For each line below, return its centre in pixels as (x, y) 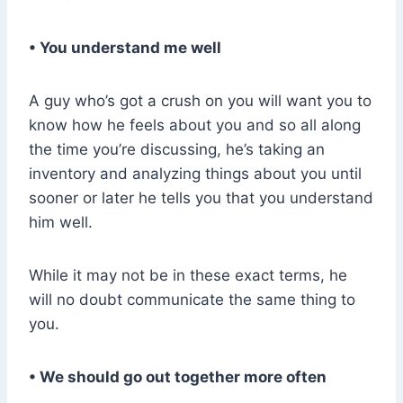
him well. (61, 223)
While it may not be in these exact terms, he (188, 276)
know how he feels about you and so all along (195, 125)
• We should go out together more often (178, 377)
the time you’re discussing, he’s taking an (177, 150)
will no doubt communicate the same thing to (192, 300)
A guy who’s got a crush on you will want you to (200, 101)
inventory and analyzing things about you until (195, 174)
